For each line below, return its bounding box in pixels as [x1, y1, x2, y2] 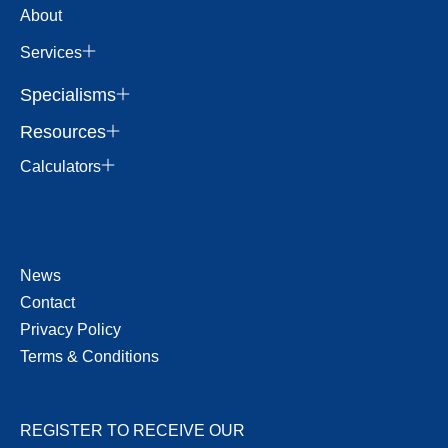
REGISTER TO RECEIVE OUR [20, 421, 245, 439]
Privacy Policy [20, 321, 121, 339]
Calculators [20, 158, 101, 176]
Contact [20, 293, 75, 311]
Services [20, 44, 82, 62]
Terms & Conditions [20, 348, 159, 366]
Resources [20, 121, 106, 142]
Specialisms [20, 85, 116, 106]
